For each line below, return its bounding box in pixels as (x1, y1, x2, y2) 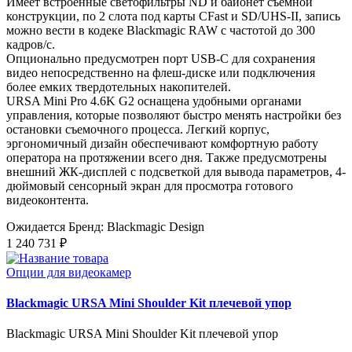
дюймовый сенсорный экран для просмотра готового (6, 178, 293, 192)
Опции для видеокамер (6, 265, 131, 279)
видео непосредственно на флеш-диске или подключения (6, 65, 315, 79)
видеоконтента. (6, 192, 89, 207)
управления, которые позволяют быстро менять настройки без (6, 108, 341, 122)
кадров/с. (6, 37, 55, 51)
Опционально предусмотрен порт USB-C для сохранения (6, 51, 315, 65)
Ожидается (6, 219, 65, 233)
